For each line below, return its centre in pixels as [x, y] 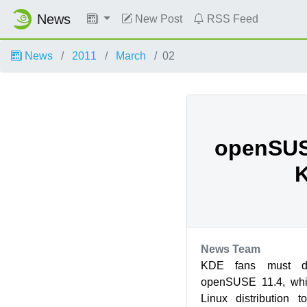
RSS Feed [231, 19]
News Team [230, 249]
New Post [157, 19]
